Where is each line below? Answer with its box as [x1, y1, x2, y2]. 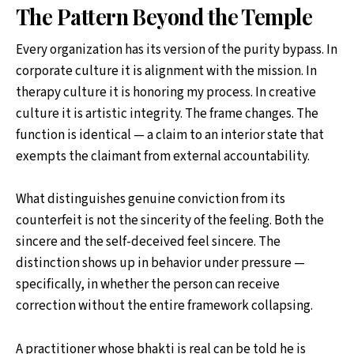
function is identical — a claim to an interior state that [16, 126, 324, 145]
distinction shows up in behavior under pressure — [16, 254, 305, 273]
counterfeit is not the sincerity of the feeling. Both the [16, 211, 324, 231]
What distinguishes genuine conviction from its [16, 190, 285, 209]
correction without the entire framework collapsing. [16, 296, 313, 316]
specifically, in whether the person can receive [16, 275, 280, 295]
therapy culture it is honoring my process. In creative [16, 83, 316, 103]
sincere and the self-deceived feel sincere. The [16, 232, 281, 252]
